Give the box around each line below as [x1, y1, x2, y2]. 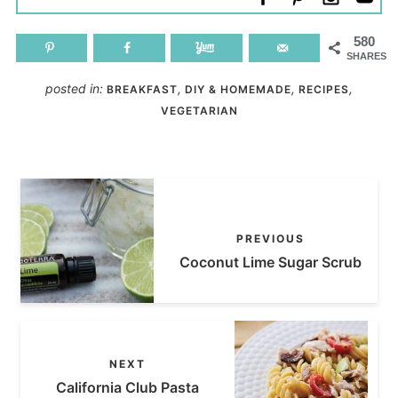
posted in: [45, 81, 107, 97]
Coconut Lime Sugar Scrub [179, 252, 362, 271]
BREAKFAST [107, 83, 178, 97]
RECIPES [298, 83, 349, 97]
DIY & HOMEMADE [185, 83, 291, 97]
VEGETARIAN [160, 104, 238, 118]
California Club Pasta [55, 378, 199, 396]
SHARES [346, 50, 387, 61]
